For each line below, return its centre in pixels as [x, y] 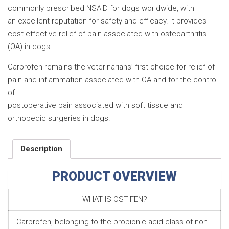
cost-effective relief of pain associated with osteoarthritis [107, 33]
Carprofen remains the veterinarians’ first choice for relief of [111, 67]
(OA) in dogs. [30, 46]
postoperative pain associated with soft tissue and [95, 105]
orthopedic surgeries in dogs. [59, 118]
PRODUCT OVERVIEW [114, 176]
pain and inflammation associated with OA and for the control [113, 79]
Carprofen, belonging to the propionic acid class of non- [113, 222]
